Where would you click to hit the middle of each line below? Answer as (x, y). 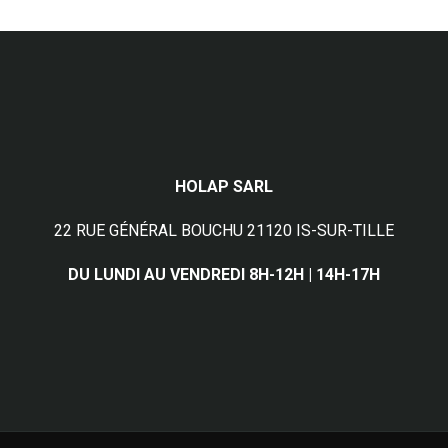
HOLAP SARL (223, 187)
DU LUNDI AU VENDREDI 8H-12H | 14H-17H (223, 275)
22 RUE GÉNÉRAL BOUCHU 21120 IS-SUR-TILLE (223, 231)
